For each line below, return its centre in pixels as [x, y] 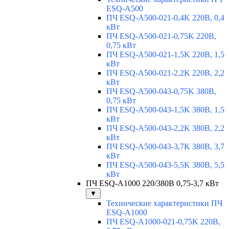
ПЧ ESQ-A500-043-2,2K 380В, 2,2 [165, 128]
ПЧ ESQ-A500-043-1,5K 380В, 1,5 [165, 110]
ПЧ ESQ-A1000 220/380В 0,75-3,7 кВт [152, 184]
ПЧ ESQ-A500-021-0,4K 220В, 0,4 [165, 18]
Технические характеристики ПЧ [164, 203]
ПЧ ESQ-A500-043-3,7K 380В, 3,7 [165, 147]
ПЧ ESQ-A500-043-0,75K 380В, [161, 91]
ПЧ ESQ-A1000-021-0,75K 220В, [163, 222]
